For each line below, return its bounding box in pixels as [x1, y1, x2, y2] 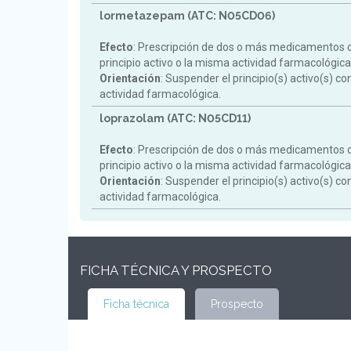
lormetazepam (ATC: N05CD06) [100, 9, 275, 22]
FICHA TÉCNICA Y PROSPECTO [80, 262, 272, 278]
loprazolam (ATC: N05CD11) [100, 112, 251, 125]
